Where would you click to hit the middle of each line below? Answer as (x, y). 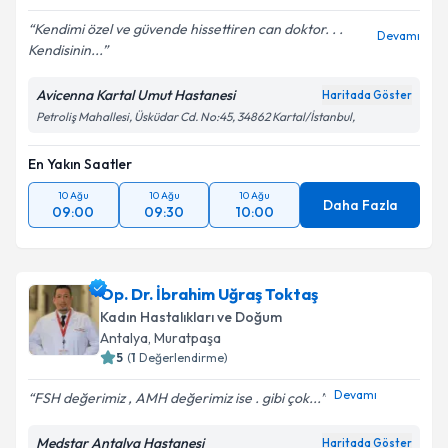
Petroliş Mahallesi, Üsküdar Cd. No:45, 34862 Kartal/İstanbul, (195, 116)
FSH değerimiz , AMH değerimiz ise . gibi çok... (177, 398)
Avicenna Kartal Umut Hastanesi (135, 95)
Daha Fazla (360, 205)
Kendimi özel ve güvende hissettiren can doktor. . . (188, 29)
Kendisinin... (65, 50)
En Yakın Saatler (80, 164)
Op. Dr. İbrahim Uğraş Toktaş (209, 294)
